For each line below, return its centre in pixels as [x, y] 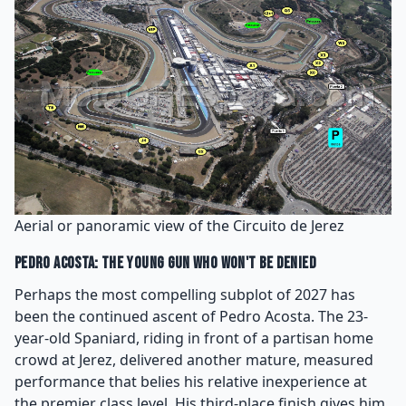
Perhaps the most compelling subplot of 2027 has [185, 294]
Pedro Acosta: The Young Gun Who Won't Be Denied [165, 263]
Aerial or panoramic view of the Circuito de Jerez [179, 225]
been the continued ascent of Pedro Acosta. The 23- [191, 316]
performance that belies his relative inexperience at [191, 381]
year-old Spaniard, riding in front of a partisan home [194, 338]
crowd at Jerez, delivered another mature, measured [194, 359]
